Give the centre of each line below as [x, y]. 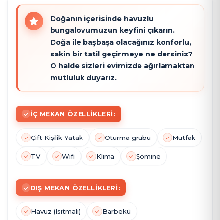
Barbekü [116, 211]
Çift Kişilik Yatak [57, 137]
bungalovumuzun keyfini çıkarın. [112, 30]
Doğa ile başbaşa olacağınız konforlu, [121, 42]
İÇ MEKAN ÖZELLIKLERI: [73, 114]
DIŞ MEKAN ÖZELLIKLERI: [75, 188]
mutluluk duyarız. [83, 78]
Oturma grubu [128, 137]
